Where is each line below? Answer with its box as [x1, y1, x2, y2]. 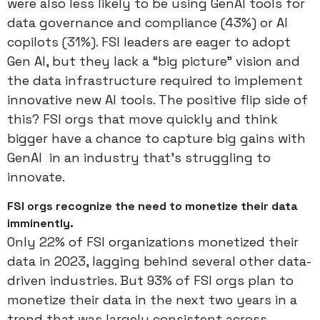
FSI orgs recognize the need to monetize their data [7, 199, 298, 214]
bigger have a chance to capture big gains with [7, 130, 306, 146]
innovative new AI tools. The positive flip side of [7, 91, 308, 108]
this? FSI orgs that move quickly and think [7, 111, 278, 127]
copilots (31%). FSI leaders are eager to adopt [7, 34, 291, 50]
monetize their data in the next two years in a [7, 291, 297, 308]
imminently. [7, 216, 74, 231]
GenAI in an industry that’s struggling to [7, 149, 271, 166]
